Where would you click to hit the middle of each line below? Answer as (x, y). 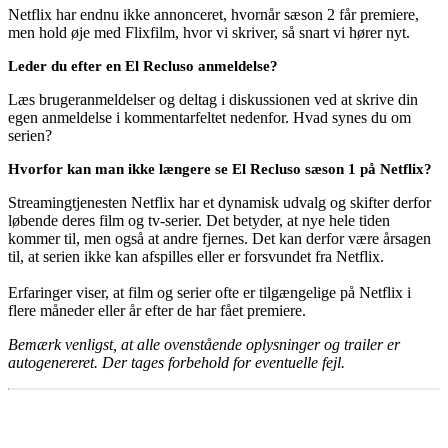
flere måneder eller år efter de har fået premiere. (157, 310)
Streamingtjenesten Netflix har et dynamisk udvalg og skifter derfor (219, 202)
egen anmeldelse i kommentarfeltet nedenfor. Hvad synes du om (209, 117)
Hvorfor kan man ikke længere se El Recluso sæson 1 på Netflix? (220, 168)
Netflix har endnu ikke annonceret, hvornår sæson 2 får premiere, (213, 14)
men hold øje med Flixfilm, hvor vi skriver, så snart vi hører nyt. (209, 32)
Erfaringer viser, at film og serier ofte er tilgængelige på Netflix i (209, 292)
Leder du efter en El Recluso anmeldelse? (143, 65)
